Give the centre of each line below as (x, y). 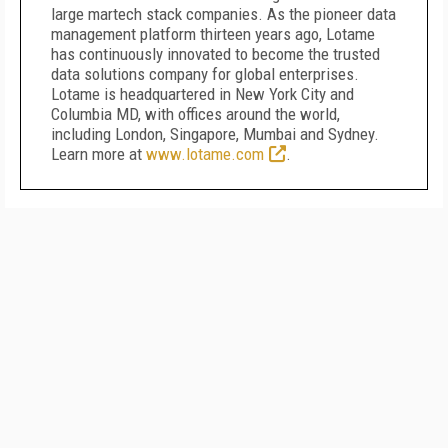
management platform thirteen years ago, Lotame (213, 34)
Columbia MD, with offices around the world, (195, 114)
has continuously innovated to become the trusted (215, 54)
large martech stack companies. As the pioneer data (223, 14)
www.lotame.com (205, 154)
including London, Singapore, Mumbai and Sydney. (215, 134)
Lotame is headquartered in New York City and (202, 94)
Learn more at (98, 154)
